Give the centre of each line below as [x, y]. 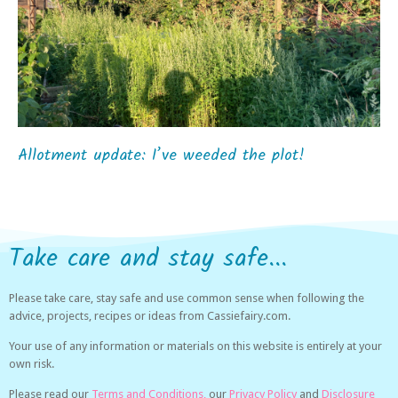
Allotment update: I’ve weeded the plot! [161, 155]
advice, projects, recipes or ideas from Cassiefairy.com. [150, 315]
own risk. [32, 364]
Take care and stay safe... [148, 259]
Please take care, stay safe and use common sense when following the [187, 298]
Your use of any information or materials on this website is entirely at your [195, 346]
